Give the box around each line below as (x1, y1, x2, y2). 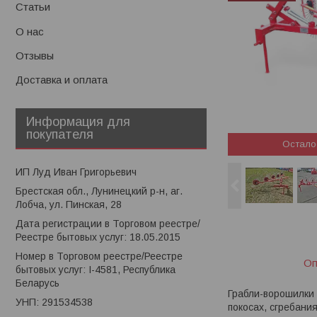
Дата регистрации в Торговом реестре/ (16, 217, 200, 229)
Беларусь (16, 277, 59, 289)
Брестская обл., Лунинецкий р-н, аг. (16, 185, 183, 197)
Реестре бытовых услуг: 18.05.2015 (16, 231, 180, 243)
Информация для (26, 114, 130, 129)
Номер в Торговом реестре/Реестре (16, 250, 183, 262)
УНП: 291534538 (16, 296, 93, 308)
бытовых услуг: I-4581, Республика (16, 263, 175, 275)
